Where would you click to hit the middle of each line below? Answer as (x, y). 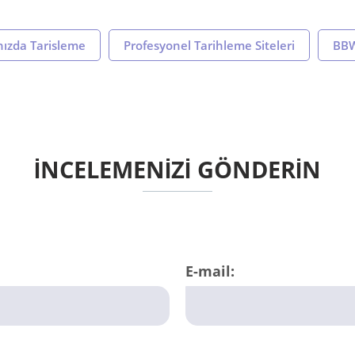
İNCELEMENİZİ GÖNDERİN (177, 170)
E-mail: (210, 271)
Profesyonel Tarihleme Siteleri (209, 46)
